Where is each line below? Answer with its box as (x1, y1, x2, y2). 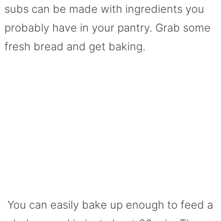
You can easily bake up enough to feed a (4, 198, 213, 211)
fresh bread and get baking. (4, 40, 146, 53)
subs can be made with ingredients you (4, 2, 204, 16)
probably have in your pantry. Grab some (4, 21, 211, 35)
